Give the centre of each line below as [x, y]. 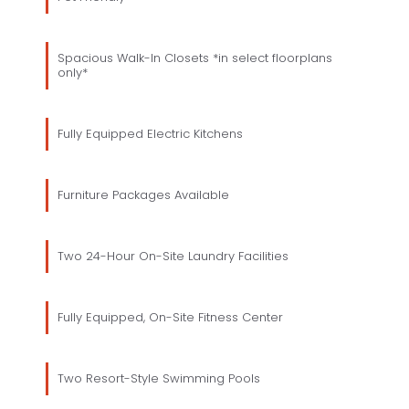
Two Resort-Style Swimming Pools [159, 378]
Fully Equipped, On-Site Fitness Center [170, 317]
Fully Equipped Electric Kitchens [150, 133]
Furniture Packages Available [143, 194]
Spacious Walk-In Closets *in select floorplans [195, 58]
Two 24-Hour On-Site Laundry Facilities [173, 256]
